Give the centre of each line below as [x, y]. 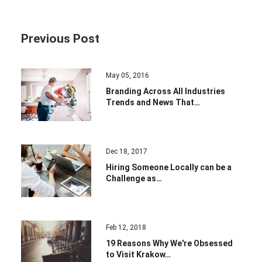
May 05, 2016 [127, 75]
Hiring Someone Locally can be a [169, 167]
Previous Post [60, 39]
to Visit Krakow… [138, 254]
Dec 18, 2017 [127, 151]
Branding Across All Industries [166, 91]
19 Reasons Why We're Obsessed [169, 243]
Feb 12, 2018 [126, 227]
